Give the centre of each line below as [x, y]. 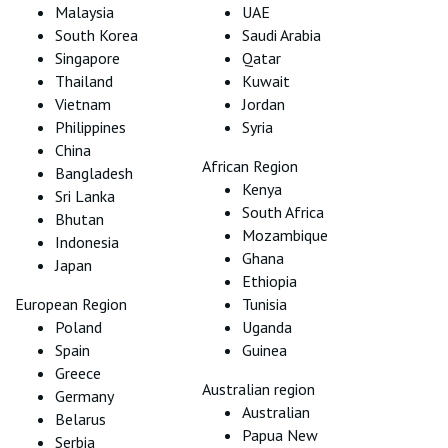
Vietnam [83, 104]
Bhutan [79, 219]
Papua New [279, 435]
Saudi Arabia [281, 35]
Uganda [266, 327]
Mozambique [284, 235]
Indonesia [87, 242]
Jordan [263, 104]
